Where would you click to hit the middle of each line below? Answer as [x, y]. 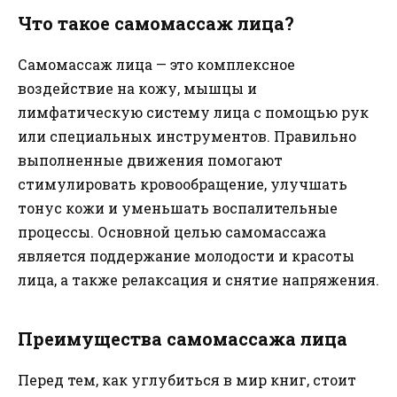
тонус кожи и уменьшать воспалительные [178, 208]
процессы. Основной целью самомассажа [172, 232]
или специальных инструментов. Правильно [187, 136]
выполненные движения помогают [150, 160]
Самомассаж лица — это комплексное [156, 65]
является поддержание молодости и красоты [186, 256]
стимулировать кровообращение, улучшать [183, 184]
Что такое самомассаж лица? [156, 23]
